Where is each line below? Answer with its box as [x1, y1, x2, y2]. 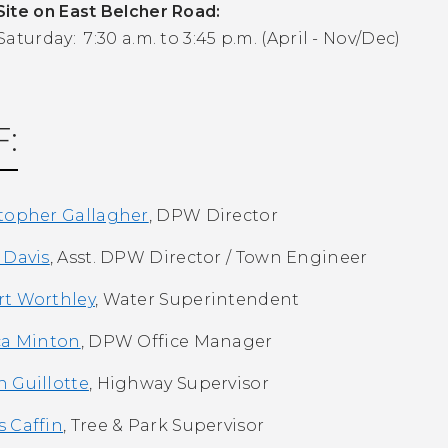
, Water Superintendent [94, 290, 300, 310]
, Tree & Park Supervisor [63, 416, 265, 436]
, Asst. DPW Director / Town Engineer [49, 248, 368, 268]
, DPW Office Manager [80, 332, 295, 352]
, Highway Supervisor [88, 374, 269, 394]
